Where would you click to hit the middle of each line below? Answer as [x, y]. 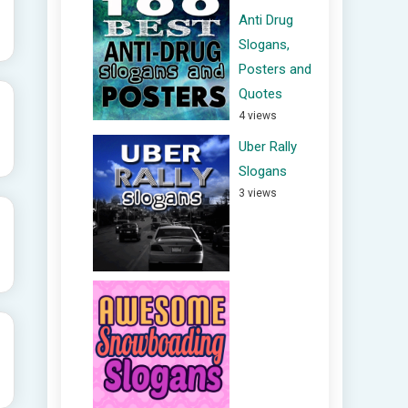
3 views [258, 193]
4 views [258, 116]
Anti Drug [266, 20]
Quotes [260, 94]
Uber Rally [268, 147]
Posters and [275, 69]
